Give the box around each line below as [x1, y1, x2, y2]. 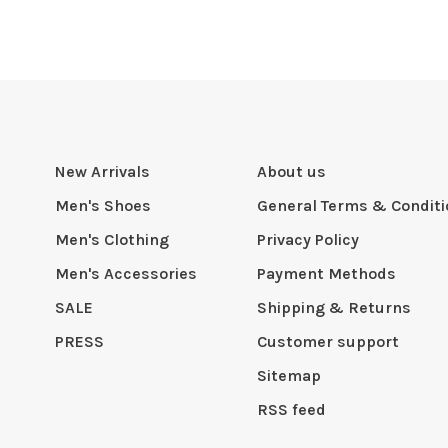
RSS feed [257, 400, 326, 420]
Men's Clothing [55, 230, 169, 250]
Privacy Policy [257, 230, 359, 250]
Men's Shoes [55, 196, 151, 216]
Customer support [257, 332, 399, 352]
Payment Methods [257, 264, 396, 284]
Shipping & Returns [257, 298, 411, 318]
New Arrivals [55, 162, 150, 182]
